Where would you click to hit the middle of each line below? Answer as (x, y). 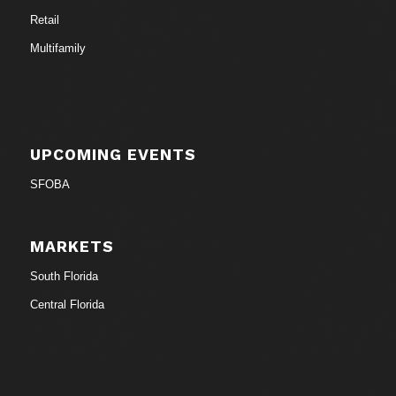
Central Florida (67, 304)
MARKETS (72, 246)
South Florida (64, 276)
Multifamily (57, 48)
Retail (44, 19)
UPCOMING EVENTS (113, 154)
